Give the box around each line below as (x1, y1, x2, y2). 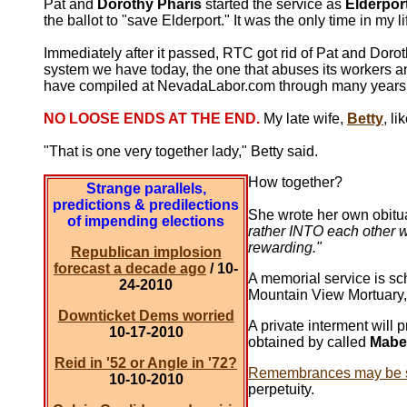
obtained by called (248, 334, 370, 350)
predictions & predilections (53, 197, 239, 213)
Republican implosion (70, 244, 222, 260)
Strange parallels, (85, 181, 206, 196)
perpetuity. (248, 382, 314, 397)
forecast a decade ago (54, 261, 206, 276)
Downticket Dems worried (57, 308, 234, 323)
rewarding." (248, 240, 322, 255)
